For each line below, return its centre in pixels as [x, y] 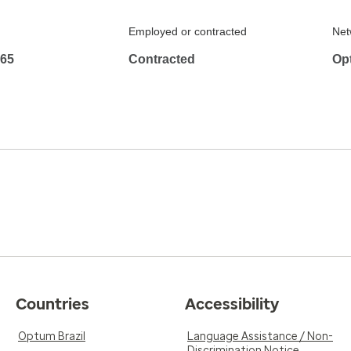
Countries [52, 304]
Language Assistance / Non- [260, 336]
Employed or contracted [188, 31]
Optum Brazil [52, 336]
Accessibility [232, 304]
